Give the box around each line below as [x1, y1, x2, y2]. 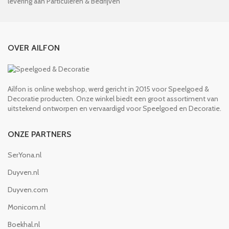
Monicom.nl [8, 202, 45, 212]
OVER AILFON [8, 42, 60, 53]
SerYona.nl [8, 150, 41, 159]
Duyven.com [8, 185, 48, 194]
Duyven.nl [8, 167, 39, 177]
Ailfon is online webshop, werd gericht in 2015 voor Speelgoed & [8, 84, 209, 94]
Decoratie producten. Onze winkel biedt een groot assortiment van [8, 94, 218, 103]
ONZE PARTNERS [8, 129, 71, 139]
